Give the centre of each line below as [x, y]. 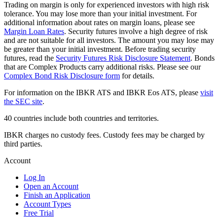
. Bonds [203, 58]
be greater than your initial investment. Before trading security [100, 49]
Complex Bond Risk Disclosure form [62, 76]
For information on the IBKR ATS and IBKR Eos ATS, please [102, 93]
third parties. [23, 144]
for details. [137, 76]
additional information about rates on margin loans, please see [99, 23]
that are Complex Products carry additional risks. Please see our [102, 67]
